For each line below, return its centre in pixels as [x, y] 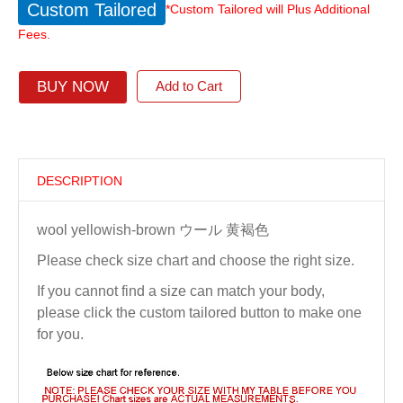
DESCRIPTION [79, 181]
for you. [69, 334]
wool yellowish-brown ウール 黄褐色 [152, 230]
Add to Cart [188, 86]
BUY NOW [72, 87]
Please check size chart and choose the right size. [197, 260]
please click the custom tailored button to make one [199, 313]
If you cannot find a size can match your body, [180, 291]
